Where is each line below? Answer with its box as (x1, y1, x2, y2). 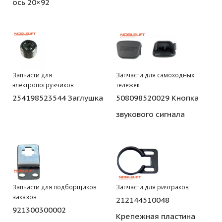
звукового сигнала (116, 109, 185, 119)
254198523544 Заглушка (12, 92, 103, 103)
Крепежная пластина (116, 211, 195, 221)
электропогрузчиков (12, 80, 74, 89)
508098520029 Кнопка (116, 92, 199, 103)
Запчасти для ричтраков (116, 182, 189, 191)
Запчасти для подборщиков (12, 182, 97, 191)
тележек (116, 80, 140, 89)
